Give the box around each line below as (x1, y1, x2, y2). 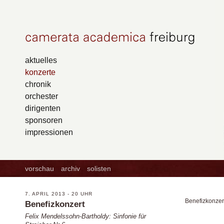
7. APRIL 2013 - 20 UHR (25, 190, 92, 196)
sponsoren (25, 115, 62, 124)
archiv (61, 164, 80, 172)
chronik (25, 79, 51, 88)
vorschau (25, 164, 54, 172)
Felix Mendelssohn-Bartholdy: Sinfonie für (25, 212, 146, 220)
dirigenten (25, 103, 60, 112)
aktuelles (25, 55, 57, 64)
